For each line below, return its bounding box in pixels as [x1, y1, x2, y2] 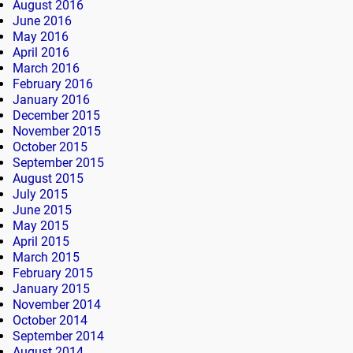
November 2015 [13, 124, 101, 139]
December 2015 [13, 108, 100, 124]
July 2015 [13, 187, 68, 203]
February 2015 [13, 266, 93, 281]
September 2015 [13, 155, 104, 171]
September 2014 [13, 329, 104, 344]
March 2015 [13, 250, 80, 266]
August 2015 [13, 171, 84, 187]
